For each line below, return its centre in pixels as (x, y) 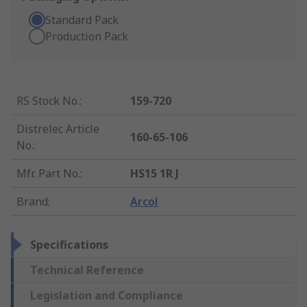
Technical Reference (87, 270)
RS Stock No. (48, 101)
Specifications (69, 245)
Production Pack (87, 37)
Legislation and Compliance (107, 296)
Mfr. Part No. (48, 174)
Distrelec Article (58, 129)
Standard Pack (82, 20)
